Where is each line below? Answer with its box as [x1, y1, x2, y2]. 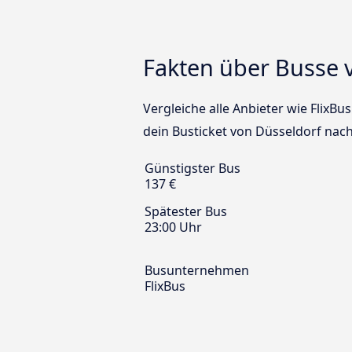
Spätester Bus [145, 203, 227, 221]
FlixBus [145, 277, 185, 295]
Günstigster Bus [145, 159, 240, 178]
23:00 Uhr [145, 218, 202, 236]
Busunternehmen [145, 262, 249, 280]
